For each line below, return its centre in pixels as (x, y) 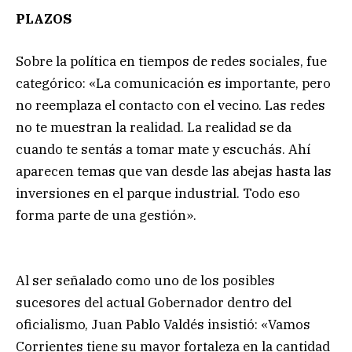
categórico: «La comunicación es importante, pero (173, 84)
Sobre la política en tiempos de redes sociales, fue (171, 62)
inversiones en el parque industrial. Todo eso (158, 194)
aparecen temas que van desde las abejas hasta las (174, 172)
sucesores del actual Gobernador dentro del (154, 302)
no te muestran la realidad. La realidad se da (154, 128)
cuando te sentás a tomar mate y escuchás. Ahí (163, 150)
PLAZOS (44, 19)
